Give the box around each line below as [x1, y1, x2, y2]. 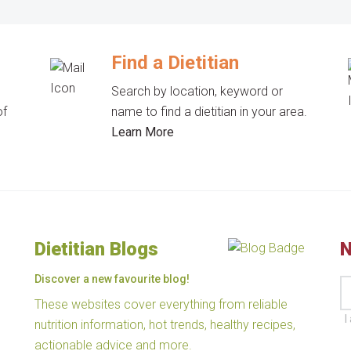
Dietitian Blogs [34, 238, 158, 260]
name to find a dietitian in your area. [111, 104, 308, 119]
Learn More [111, 125, 175, 139]
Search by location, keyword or [111, 84, 284, 99]
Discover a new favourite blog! [34, 273, 190, 285]
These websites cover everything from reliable [34, 297, 288, 312]
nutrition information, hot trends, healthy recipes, [34, 317, 295, 332]
